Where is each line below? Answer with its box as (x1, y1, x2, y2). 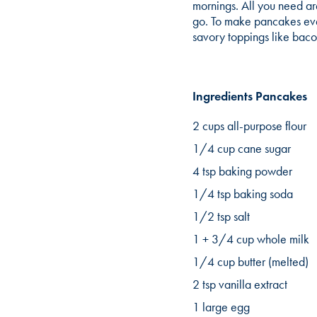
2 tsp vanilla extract (192, 276, 287, 292)
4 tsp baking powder (192, 163, 292, 179)
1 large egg (192, 299, 250, 315)
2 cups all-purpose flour (192, 117, 306, 134)
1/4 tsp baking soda (192, 185, 293, 202)
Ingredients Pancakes (192, 88, 307, 104)
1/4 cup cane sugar (192, 140, 291, 156)
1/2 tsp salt (192, 208, 250, 224)
